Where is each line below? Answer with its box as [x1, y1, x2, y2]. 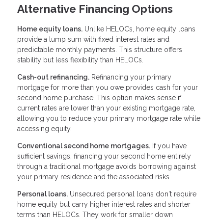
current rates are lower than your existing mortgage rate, [17, 104, 195, 112]
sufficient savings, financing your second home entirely [17, 152, 191, 161]
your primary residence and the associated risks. [17, 173, 171, 181]
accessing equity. [17, 125, 72, 133]
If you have [150, 142, 187, 150]
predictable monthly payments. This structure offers [17, 46, 182, 54]
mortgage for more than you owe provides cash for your [17, 83, 198, 92]
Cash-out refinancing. [17, 73, 89, 82]
